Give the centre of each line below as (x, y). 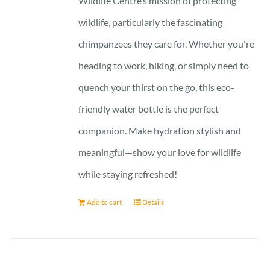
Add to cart (105, 202)
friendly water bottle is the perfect (149, 108)
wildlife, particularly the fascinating (151, 22)
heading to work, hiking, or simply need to (164, 65)
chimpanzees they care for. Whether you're (167, 43)
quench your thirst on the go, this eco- (157, 87)
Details (153, 202)
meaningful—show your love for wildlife (160, 152)
